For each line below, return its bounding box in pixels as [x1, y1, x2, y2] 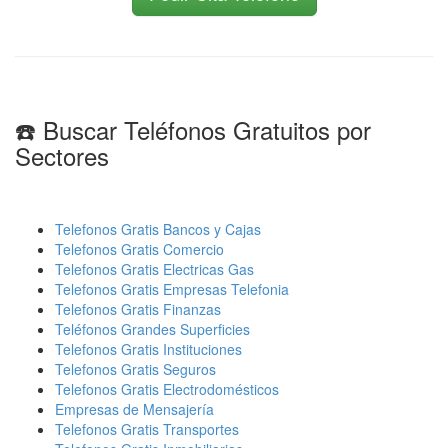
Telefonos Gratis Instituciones [55, 339, 242, 359]
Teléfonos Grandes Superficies [55, 319, 250, 339]
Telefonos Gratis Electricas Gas [55, 259, 254, 279]
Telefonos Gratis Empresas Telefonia [55, 279, 289, 299]
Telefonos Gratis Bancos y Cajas [55, 219, 261, 239]
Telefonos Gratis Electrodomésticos [55, 379, 279, 399]
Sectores [15, 138, 109, 173]
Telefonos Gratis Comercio [55, 239, 224, 259]
